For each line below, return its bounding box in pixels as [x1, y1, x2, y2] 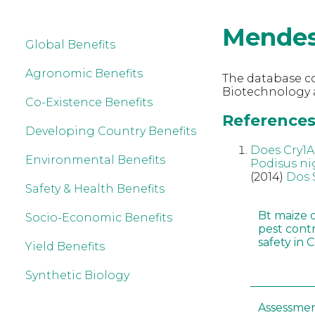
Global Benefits [25, 38, 115, 51]
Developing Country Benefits [25, 124, 196, 138]
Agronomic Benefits [25, 67, 143, 80]
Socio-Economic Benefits [25, 211, 172, 224]
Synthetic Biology [25, 269, 129, 282]
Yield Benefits [25, 240, 105, 253]
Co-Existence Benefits [25, 96, 153, 109]
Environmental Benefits [25, 153, 165, 167]
